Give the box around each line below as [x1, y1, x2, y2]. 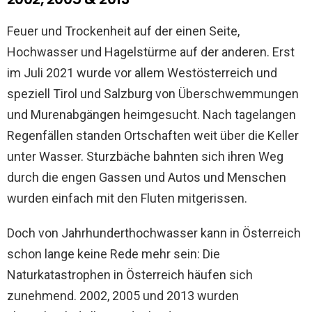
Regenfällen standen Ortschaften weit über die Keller [7, 128, 299, 143]
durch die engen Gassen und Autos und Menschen [7, 170, 286, 185]
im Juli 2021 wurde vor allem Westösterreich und [7, 65, 277, 81]
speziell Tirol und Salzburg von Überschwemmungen [7, 86, 299, 102]
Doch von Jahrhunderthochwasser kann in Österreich [7, 226, 301, 241]
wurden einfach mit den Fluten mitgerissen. [7, 191, 247, 206]
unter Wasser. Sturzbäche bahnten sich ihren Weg [7, 149, 283, 164]
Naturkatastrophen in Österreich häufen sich [7, 267, 253, 283]
